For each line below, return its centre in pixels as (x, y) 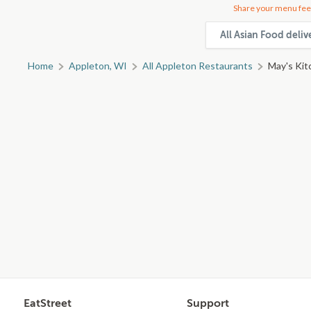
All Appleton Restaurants (197, 66)
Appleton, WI (98, 66)
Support (208, 303)
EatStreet (48, 303)
